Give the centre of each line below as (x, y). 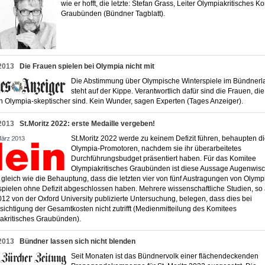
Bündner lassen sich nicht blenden (77, 241)
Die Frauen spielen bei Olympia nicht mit (87, 66)
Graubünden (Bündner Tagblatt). (116, 14)
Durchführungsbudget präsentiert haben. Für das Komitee (164, 159)
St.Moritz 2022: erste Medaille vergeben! (87, 124)
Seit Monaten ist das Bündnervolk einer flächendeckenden (165, 256)
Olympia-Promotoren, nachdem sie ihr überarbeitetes (156, 148)
